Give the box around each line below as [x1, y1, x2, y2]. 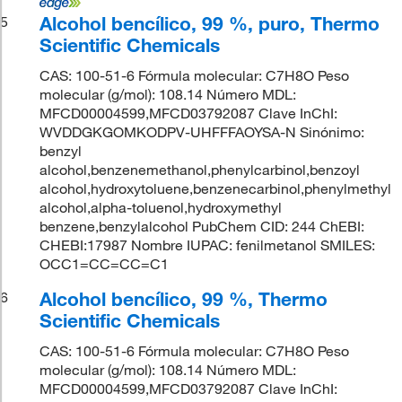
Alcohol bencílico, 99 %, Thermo [39, 286, 328, 310]
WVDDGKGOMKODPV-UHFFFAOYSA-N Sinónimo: [39, 122, 365, 141]
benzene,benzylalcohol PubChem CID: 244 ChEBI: [39, 216, 365, 235]
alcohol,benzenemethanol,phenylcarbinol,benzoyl [39, 160, 361, 179]
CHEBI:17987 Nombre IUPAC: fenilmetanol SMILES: [39, 235, 376, 254]
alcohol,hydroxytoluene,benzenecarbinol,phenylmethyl [39, 179, 392, 197]
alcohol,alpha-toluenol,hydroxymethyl [39, 197, 283, 216]
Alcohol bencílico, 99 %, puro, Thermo [39, 11, 380, 35]
